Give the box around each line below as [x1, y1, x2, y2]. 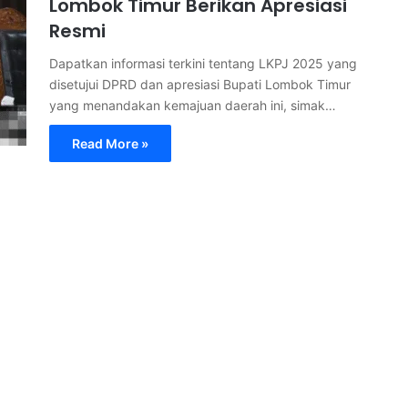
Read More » [72, 136, 148, 151]
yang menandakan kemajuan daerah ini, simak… [49, 97, 336, 113]
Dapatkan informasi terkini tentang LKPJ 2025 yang [49, 56, 357, 71]
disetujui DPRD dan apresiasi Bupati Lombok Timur [49, 76, 351, 92]
